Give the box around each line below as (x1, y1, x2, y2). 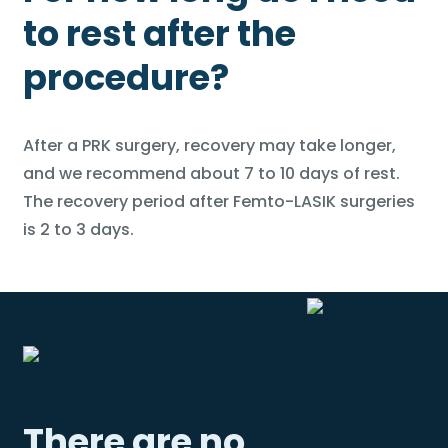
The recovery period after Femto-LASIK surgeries (22, 190, 415, 213)
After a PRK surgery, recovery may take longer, (22, 134, 396, 157)
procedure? (22, 53, 229, 102)
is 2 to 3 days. (22, 218, 134, 241)
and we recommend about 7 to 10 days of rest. (22, 162, 400, 185)
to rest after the (22, 9, 296, 58)
